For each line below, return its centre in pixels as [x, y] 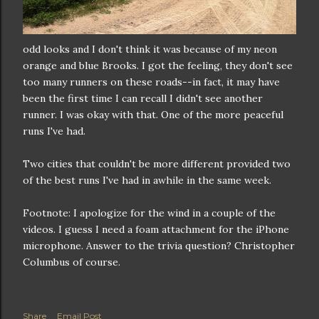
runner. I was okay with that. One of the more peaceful [153, 115]
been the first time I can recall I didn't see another [143, 98]
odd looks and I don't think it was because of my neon [150, 49]
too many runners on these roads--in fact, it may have [151, 82]
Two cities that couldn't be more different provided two [157, 164]
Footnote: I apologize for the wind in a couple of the [149, 213]
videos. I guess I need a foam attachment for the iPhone [156, 229]
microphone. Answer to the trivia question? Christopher [159, 246]
